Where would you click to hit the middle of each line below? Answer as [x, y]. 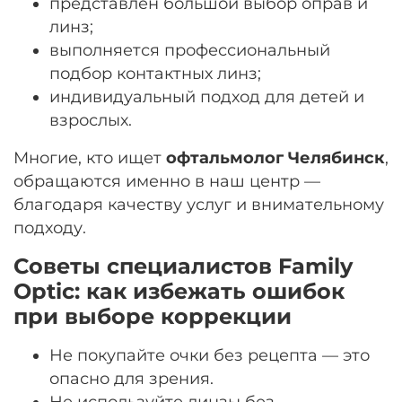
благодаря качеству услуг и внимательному [199, 204]
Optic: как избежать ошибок [179, 291]
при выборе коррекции [153, 316]
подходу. [50, 227]
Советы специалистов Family [183, 266]
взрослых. [91, 119]
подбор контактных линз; [155, 73]
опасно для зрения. [131, 378]
